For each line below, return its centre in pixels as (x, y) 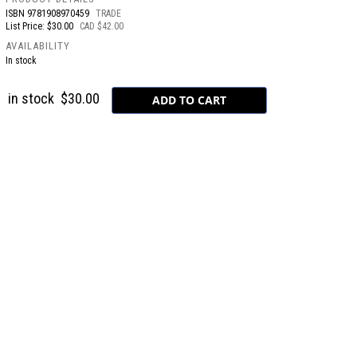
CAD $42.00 (102, 26)
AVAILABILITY (38, 46)
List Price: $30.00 (41, 26)
